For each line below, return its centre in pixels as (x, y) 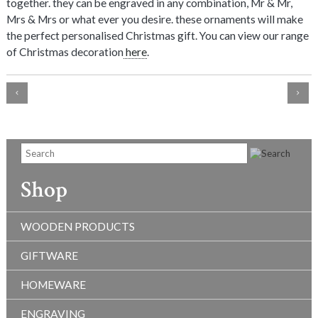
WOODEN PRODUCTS (77, 227)
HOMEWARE (53, 285)
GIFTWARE (49, 256)
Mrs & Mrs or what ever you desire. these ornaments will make (154, 20)
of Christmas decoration (65, 52)
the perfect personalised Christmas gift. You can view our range (157, 36)
